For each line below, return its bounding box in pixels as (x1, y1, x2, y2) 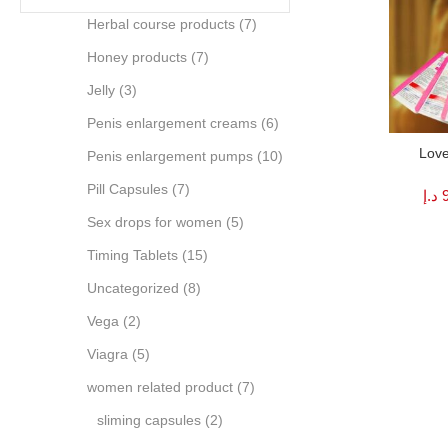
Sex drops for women (87, 214, 222, 231)
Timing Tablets (87, 247, 178, 264)
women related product (87, 379, 233, 396)
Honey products (87, 49, 187, 66)
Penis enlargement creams (87, 115, 257, 132)
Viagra (87, 346, 128, 363)
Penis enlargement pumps (87, 148, 253, 165)
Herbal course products (87, 16, 235, 33)
